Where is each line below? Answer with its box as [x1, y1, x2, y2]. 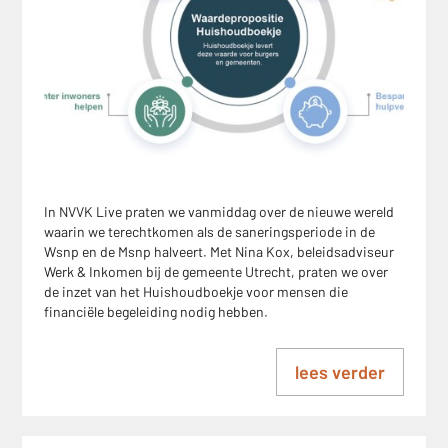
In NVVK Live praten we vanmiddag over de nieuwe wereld [44, 203, 394, 220]
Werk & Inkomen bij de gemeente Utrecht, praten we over [44, 263, 388, 280]
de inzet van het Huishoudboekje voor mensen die [44, 283, 348, 300]
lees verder [295, 361, 385, 383]
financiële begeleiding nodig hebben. [44, 303, 268, 320]
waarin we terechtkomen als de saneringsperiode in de [44, 223, 375, 240]
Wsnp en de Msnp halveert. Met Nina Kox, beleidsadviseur [44, 243, 394, 260]
